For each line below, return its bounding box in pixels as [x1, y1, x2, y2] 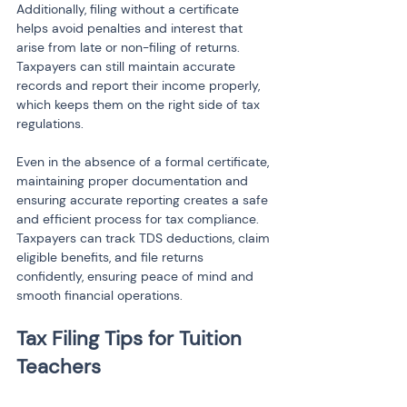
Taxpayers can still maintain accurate [16, 58, 239, 74]
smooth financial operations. [16, 287, 183, 303]
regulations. [16, 115, 84, 132]
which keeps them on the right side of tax [16, 96, 263, 113]
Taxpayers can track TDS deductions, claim [16, 230, 273, 246]
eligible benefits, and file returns [16, 249, 207, 265]
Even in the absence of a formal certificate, [16, 154, 273, 170]
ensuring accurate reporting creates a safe [16, 192, 272, 208]
